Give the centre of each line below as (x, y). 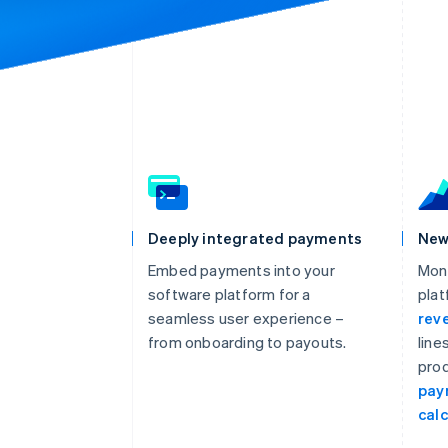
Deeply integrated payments (255, 237)
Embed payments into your (241, 269)
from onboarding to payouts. (247, 341)
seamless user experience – (246, 317)
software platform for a (229, 293)
